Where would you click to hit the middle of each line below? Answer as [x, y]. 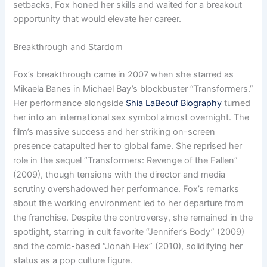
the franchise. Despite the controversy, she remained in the [133, 217]
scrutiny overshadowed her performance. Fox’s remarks [126, 189]
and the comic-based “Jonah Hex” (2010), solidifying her [128, 246]
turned [236, 103]
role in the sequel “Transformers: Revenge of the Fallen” [126, 160]
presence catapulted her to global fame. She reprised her [128, 146]
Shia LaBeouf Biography [174, 103]
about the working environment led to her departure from [129, 203]
